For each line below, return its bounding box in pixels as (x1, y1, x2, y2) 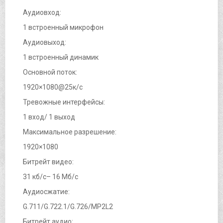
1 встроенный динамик (23, 53, 99, 61)
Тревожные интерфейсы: (23, 98, 105, 106)
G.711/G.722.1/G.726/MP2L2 (23, 202, 113, 211)
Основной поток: (23, 68, 77, 76)
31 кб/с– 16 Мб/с (23, 172, 78, 181)
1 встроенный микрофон (23, 23, 104, 31)
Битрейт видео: (23, 157, 74, 166)
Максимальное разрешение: (23, 127, 116, 136)
